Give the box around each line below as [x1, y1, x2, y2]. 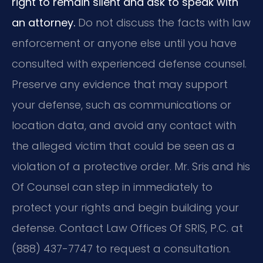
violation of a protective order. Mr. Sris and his [12, 159, 250, 174]
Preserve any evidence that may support [12, 76, 228, 92]
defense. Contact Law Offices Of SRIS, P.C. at [12, 220, 243, 235]
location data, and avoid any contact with [12, 117, 236, 133]
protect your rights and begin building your [12, 200, 239, 215]
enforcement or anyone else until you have [12, 35, 237, 50]
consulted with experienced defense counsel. [12, 56, 247, 71]
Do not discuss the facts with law [75, 15, 251, 30]
